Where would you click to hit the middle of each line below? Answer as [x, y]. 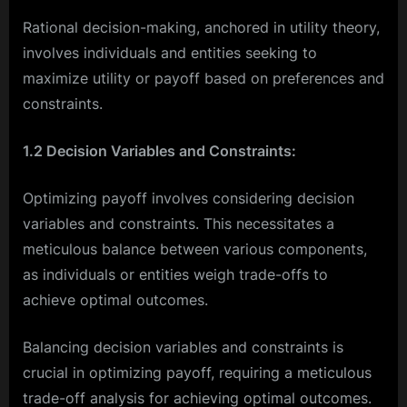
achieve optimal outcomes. [115, 299]
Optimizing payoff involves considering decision [189, 198]
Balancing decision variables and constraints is [183, 347]
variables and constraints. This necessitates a [179, 223]
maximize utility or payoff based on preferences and [203, 78]
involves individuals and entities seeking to [170, 52]
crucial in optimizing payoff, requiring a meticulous [197, 372]
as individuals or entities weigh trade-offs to [175, 274]
